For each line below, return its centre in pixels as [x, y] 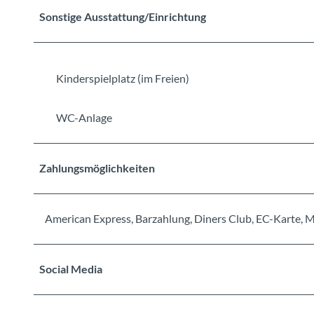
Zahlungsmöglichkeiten [97, 168]
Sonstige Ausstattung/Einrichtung [123, 16]
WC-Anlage [84, 117]
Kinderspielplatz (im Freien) [123, 78]
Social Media [71, 268]
